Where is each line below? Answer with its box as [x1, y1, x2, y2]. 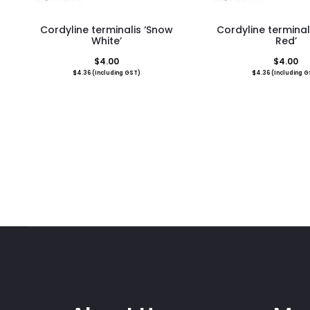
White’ [91, 33, 122, 48]
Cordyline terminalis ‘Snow [40, 22, 174, 37]
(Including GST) [91, 69, 141, 77]
